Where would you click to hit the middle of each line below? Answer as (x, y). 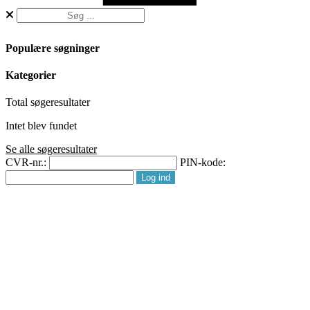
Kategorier (31, 75)
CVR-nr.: (26, 163)
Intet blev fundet (41, 126)
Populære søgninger (53, 48)
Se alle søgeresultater (51, 149)
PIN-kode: (203, 163)
